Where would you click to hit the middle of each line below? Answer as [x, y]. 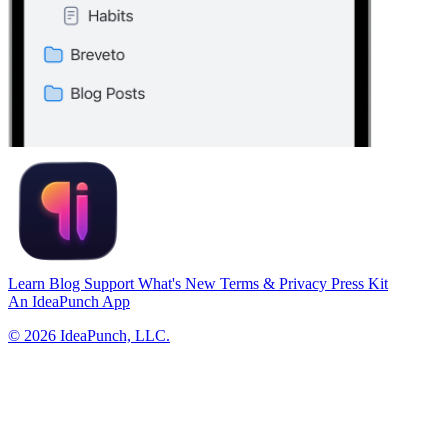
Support [111, 284]
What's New [179, 284]
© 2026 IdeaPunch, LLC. [89, 336]
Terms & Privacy [275, 284]
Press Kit [359, 284]
